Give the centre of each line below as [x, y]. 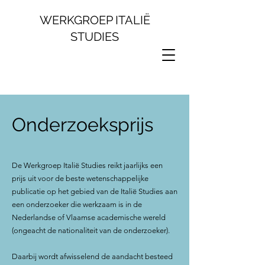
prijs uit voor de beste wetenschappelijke [80, 178]
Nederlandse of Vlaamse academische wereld [89, 217]
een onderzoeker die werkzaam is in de [77, 204]
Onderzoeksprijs [83, 125]
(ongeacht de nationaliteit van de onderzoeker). [91, 230]
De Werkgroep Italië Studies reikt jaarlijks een [87, 165]
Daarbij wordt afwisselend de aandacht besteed [92, 256]
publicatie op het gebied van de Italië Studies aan [95, 191]
